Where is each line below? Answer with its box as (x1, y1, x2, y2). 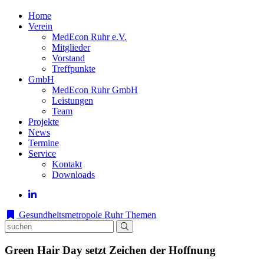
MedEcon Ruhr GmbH (52, 85, 138, 95)
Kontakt (52, 159, 82, 169)
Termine (28, 138, 59, 148)
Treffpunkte (52, 64, 95, 74)
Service (28, 148, 56, 159)
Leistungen (52, 95, 93, 105)
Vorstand (52, 53, 85, 63)
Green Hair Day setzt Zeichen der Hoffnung (5, 243, 216, 256)
